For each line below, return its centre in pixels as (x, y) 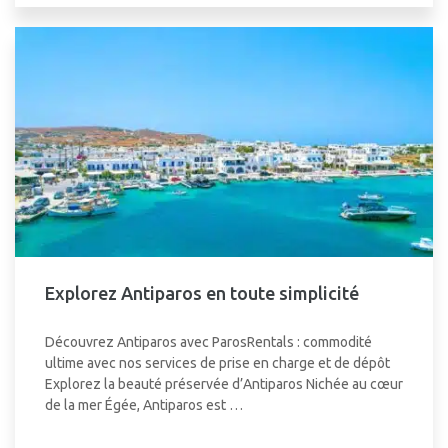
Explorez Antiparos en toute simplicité (204, 293)
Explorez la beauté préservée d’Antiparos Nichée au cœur (224, 384)
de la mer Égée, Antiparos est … (144, 405)
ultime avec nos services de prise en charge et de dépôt (217, 363)
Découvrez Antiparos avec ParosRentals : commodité (208, 342)
